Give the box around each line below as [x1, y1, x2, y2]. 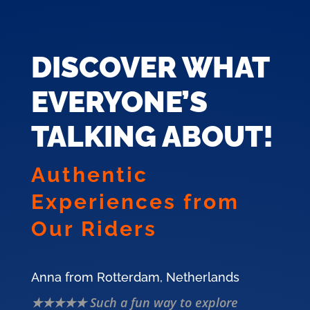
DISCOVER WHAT [30, 51, 269, 85]
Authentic [30, 163, 148, 188]
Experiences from [30, 190, 239, 215]
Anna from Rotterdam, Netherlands [30, 270, 239, 285]
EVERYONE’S [30, 85, 208, 120]
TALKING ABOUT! [30, 120, 273, 154]
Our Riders [30, 217, 157, 241]
